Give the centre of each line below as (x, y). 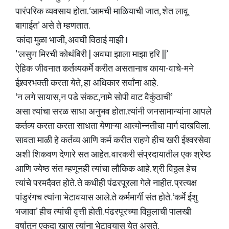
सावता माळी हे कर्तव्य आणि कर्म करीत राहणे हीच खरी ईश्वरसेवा (113, 141)
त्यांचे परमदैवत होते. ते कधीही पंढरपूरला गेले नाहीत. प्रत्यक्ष (106, 184)
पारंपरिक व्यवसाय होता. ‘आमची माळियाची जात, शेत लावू (102, 12)
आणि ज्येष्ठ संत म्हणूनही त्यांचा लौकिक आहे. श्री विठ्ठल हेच (106, 169)
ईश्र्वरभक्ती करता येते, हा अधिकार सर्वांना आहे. (87, 83)
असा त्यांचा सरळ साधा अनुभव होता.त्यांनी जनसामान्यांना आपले (113, 112)
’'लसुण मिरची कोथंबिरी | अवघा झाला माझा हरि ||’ (92, 55)
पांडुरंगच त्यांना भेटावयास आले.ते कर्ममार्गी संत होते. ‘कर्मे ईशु (107, 198)
